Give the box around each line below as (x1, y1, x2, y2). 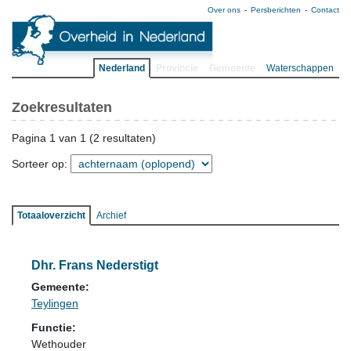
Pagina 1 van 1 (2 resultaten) (12, 132, 156, 144)
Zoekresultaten (12, 100, 112, 115)
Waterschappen (266, 63, 334, 74)
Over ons (208, 5, 241, 14)
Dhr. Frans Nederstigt (31, 259, 158, 272)
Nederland (99, 63, 145, 74)
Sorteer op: (12, 157, 71, 170)
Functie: (31, 321, 76, 334)
